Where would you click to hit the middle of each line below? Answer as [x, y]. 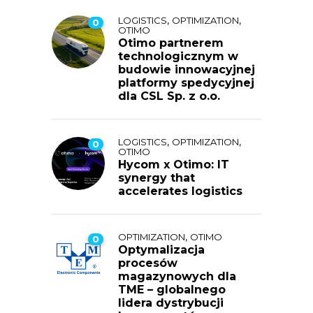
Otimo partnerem [171, 43]
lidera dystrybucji [171, 303]
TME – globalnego [172, 290]
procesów [148, 263]
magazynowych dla [177, 277]
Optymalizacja [161, 250]
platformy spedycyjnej [186, 83]
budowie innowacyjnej [187, 70]
